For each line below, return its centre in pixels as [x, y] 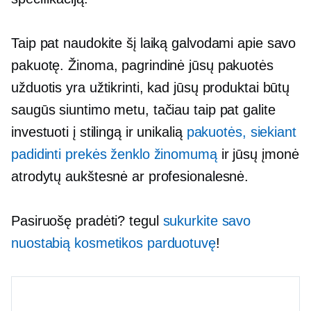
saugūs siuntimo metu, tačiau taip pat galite [143, 110]
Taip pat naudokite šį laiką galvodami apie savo [154, 43]
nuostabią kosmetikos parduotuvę [114, 243]
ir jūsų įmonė [258, 154]
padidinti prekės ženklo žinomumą [114, 154]
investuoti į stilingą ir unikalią [99, 132]
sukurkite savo [207, 221]
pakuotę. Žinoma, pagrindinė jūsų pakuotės [142, 65]
